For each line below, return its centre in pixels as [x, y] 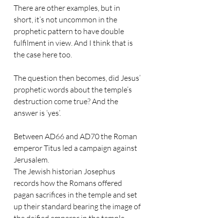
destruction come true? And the [67, 101]
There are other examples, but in [68, 8]
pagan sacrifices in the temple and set [76, 195]
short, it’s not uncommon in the [66, 19]
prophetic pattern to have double [70, 31]
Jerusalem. [31, 160]
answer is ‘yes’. [37, 113]
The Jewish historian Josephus [65, 171]
